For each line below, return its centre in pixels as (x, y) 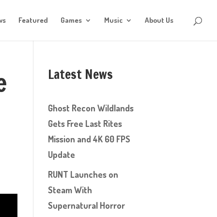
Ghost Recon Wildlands (91, 108)
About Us (159, 20)
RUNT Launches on (83, 174)
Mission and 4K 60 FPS (89, 139)
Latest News (80, 74)
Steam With (70, 190)
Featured (33, 20)
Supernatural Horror (86, 205)
